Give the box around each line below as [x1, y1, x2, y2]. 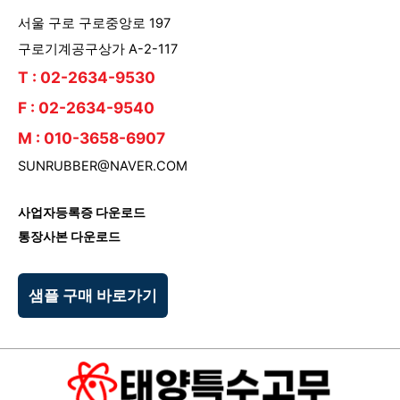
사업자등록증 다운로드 [18, 204, 146, 220]
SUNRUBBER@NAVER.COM [18, 157, 187, 174]
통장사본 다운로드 [18, 229, 121, 244]
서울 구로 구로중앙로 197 [18, 14, 171, 31]
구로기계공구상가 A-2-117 [18, 40, 178, 57]
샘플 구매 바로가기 [29, 285, 157, 304]
